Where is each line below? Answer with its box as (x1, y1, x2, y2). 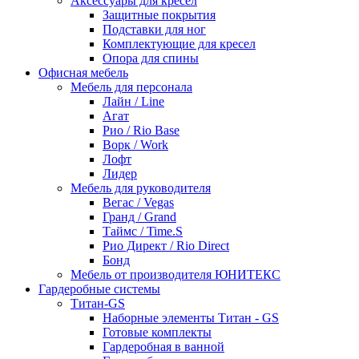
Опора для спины (103, 50, 199, 65)
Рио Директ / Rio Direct (103, 238, 229, 252)
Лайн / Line (103, 94, 164, 108)
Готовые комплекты (103, 325, 212, 339)
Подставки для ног (103, 22, 206, 36)
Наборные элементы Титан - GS (103, 310, 279, 325)
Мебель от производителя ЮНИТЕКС (71, 267, 280, 281)
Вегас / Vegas (103, 195, 174, 209)
